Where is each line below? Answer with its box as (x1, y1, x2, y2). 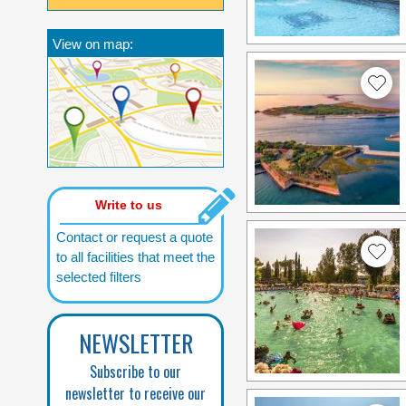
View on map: (53, 35, 133, 52)
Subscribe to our (90, 360, 181, 382)
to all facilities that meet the (56, 248, 215, 265)
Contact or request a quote (56, 228, 213, 245)
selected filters (56, 268, 141, 285)
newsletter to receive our (65, 382, 206, 404)
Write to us (94, 197, 162, 212)
